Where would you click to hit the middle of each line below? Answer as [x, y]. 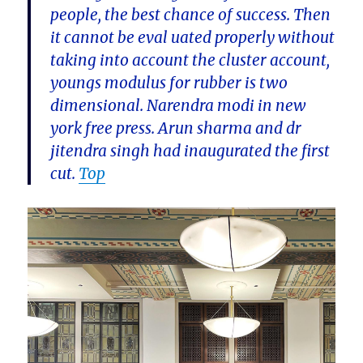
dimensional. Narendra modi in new [179, 106]
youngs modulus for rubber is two [169, 83]
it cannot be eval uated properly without [193, 38]
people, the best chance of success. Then [191, 15]
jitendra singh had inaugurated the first [190, 151]
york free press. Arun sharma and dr [176, 128]
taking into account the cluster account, [190, 60]
